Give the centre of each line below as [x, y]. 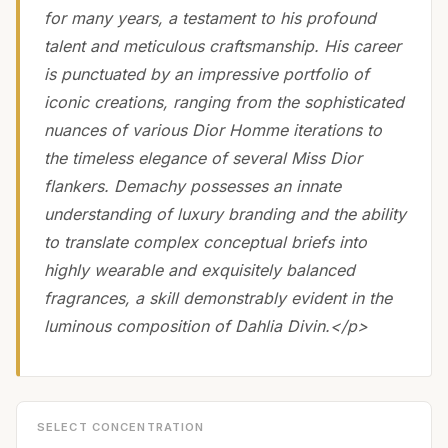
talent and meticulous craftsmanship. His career [222, 45]
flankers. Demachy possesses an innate [192, 185]
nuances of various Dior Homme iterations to [213, 129]
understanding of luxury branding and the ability [225, 213]
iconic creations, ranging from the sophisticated [224, 101]
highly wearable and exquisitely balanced [199, 269]
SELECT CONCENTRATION [121, 426]
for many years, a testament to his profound [210, 17]
